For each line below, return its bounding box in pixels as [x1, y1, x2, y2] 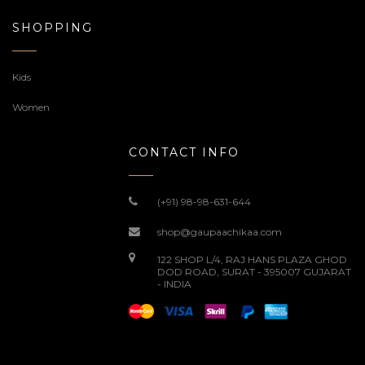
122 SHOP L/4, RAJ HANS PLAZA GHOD [157, 253, 347, 266]
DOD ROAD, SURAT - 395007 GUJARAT [157, 265, 351, 278]
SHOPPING [12, 20, 93, 35]
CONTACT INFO [129, 144, 240, 160]
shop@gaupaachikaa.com [157, 225, 282, 238]
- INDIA [157, 277, 191, 290]
